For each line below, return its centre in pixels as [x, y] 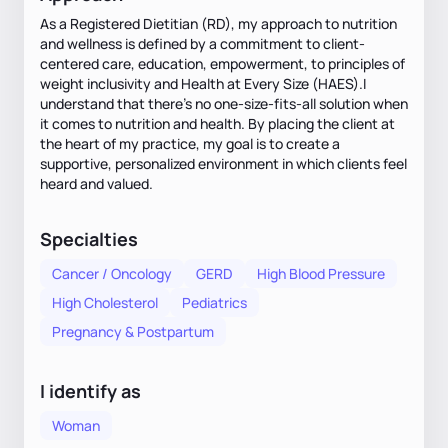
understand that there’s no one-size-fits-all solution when [224, 103]
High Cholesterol [105, 302]
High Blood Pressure [321, 273]
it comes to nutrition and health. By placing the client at [217, 123]
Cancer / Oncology [112, 273]
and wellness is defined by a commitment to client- [202, 43]
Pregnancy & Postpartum [133, 331]
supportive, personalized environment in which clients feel [223, 163]
